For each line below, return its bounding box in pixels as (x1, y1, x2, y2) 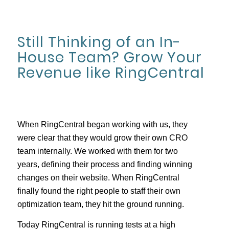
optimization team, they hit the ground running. (17, 200, 184, 209)
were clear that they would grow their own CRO (17, 133, 188, 143)
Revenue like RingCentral (17, 62, 204, 83)
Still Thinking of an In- (17, 32, 181, 52)
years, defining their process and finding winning (17, 160, 192, 169)
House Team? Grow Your (17, 47, 202, 67)
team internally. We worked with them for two (17, 147, 178, 156)
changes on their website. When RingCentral (17, 173, 179, 182)
